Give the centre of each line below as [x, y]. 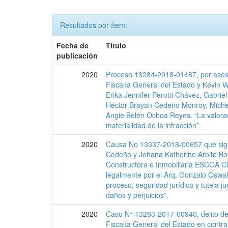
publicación [77, 55]
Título [116, 45]
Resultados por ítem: [94, 25]
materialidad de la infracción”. [154, 125]
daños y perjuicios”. [137, 195]
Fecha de [73, 45]
